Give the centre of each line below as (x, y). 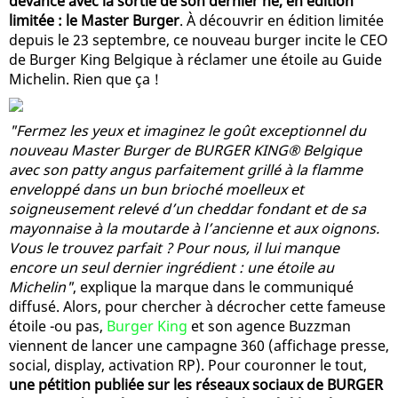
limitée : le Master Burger (94, 20)
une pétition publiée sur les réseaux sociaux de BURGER (196, 384)
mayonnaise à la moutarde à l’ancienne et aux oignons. (194, 228)
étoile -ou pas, (58, 326)
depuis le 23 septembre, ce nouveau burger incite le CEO (199, 40)
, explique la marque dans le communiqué (213, 287)
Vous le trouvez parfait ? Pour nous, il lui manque (174, 247)
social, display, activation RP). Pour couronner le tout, (188, 365)
